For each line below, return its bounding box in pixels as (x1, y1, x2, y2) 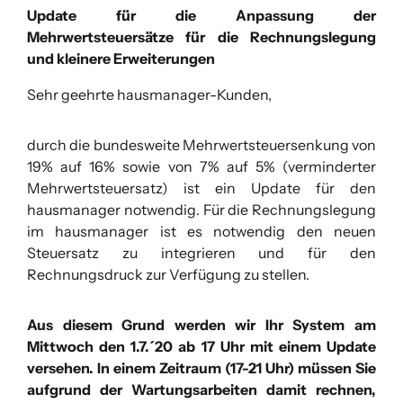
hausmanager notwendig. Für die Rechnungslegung (27, 201, 376, 219)
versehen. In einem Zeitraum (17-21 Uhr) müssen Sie (27, 359, 376, 378)
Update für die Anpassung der (27, 6, 376, 25)
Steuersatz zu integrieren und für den (27, 244, 376, 263)
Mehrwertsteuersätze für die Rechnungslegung (27, 28, 376, 47)
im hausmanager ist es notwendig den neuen (27, 222, 376, 241)
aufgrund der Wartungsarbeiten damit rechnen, (27, 381, 376, 399)
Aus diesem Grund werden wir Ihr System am (27, 316, 376, 335)
